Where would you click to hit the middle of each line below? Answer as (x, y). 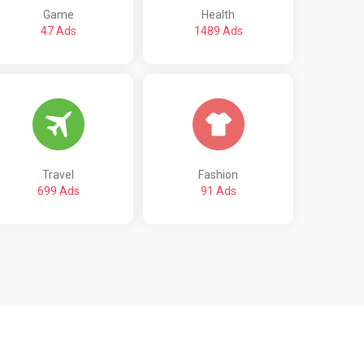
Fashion (218, 174)
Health (218, 14)
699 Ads (58, 191)
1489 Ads (218, 30)
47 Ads (58, 30)
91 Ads (218, 191)
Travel (58, 174)
